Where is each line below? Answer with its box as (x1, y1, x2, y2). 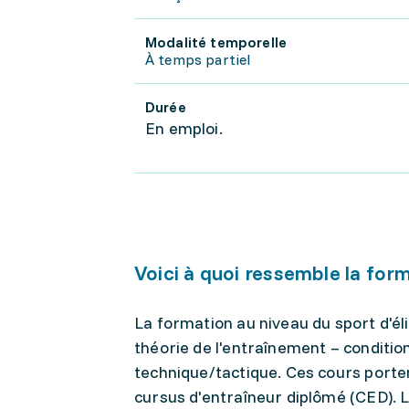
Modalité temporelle (145, 33, 288, 51)
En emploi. (145, 118, 223, 139)
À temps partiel (145, 50, 251, 68)
